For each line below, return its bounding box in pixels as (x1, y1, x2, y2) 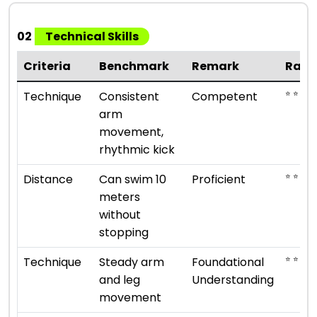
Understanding (192, 271, 274, 288)
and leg (99, 271, 140, 288)
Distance (23, 171, 73, 188)
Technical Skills (45, 28, 139, 45)
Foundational (192, 253, 264, 270)
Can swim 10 (99, 171, 166, 188)
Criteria (23, 57, 71, 74)
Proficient (192, 171, 246, 188)
